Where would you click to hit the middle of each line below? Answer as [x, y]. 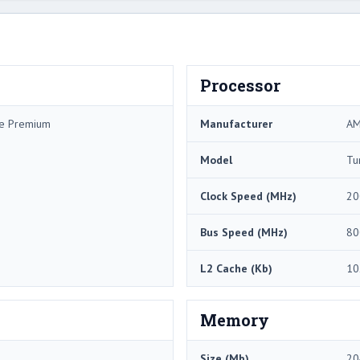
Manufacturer [236, 123]
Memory [235, 319]
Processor [240, 85]
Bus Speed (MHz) [244, 232]
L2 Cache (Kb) [236, 268]
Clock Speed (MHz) [248, 196]
